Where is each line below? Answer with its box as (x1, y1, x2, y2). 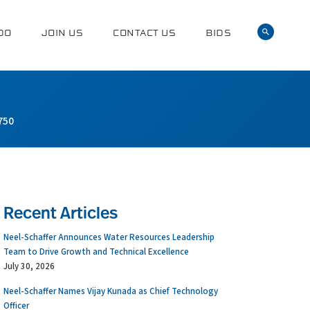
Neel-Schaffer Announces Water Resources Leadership (3, 231, 215, 244)
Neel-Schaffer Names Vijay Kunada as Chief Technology (3, 285, 218, 298)
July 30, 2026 (3, 260, 55, 273)
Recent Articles (3, 206, 118, 223)
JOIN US (41, 27, 83, 39)
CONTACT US (113, 27, 176, 39)
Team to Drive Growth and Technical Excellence (3, 246, 189, 258)
